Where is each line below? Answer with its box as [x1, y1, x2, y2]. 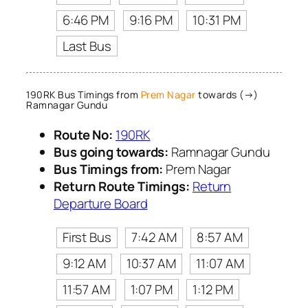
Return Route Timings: [54, 177, 190, 195]
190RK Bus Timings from [26, 88, 141, 102]
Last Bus [62, 36, 111, 55]
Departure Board [54, 194, 148, 212]
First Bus [62, 228, 111, 247]
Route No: [54, 125, 113, 144]
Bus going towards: [54, 142, 169, 161]
